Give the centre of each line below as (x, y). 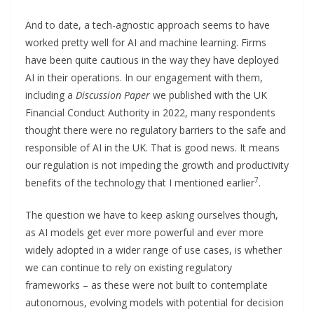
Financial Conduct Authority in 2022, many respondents (150, 112)
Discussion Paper (113, 95)
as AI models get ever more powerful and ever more (144, 232)
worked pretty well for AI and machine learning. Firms (146, 42)
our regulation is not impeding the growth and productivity (157, 165)
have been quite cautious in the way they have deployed (152, 60)
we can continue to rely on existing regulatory (129, 267)
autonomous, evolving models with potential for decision (155, 302)
